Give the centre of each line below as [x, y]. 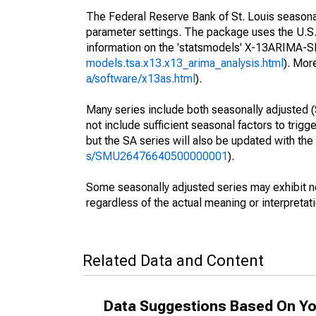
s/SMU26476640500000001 [157, 156]
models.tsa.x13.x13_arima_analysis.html [185, 63]
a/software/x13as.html [141, 79]
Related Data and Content [173, 261]
